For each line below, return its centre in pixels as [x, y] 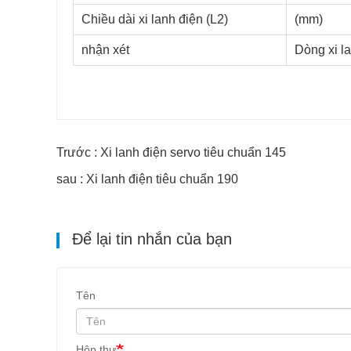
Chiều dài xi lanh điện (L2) [155, 20]
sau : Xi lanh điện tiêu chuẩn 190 [147, 179]
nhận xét [105, 50]
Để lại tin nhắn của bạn [150, 239]
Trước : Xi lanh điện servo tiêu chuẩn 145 [171, 153]
